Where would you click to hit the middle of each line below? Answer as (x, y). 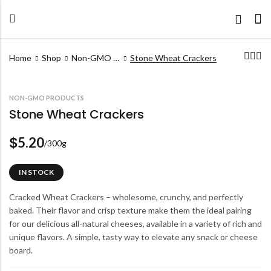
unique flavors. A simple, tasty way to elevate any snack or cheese (133, 237)
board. (21, 250)
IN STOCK (36, 172)
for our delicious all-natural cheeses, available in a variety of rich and (135, 224)
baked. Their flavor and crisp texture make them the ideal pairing (130, 211)
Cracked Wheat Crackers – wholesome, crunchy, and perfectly (126, 197)
